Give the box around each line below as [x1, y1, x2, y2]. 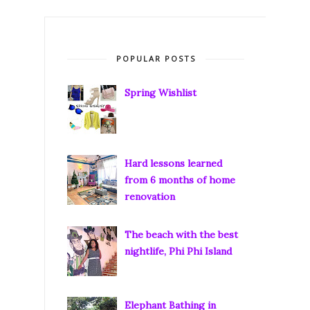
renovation [124, 190, 175, 203]
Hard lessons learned [124, 157, 222, 170]
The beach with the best [124, 228, 238, 241]
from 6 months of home [124, 174, 235, 187]
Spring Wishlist [124, 86, 197, 100]
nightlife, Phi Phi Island [124, 244, 232, 257]
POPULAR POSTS [116, 53, 196, 64]
